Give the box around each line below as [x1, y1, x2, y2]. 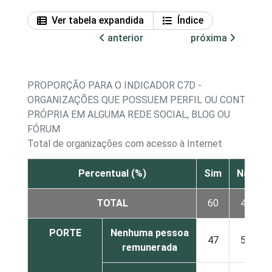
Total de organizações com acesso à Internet [27, 137, 222, 149]
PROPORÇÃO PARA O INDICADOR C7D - [27, 79, 202, 91]
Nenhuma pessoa [110, 226, 189, 239]
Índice [177, 14, 203, 26]
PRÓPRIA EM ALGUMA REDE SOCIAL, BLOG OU [27, 108, 230, 120]
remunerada [121, 241, 177, 253]
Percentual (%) [78, 167, 146, 179]
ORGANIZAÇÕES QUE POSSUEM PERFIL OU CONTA [27, 93, 251, 106]
